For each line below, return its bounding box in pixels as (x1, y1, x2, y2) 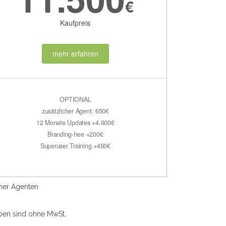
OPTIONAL (60, 94, 91, 104)
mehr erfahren (52, 48, 98, 59)
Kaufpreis (60, 18, 91, 28)
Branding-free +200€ (47, 129, 103, 139)
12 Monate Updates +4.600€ (36, 118, 115, 127)
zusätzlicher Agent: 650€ (41, 106, 109, 116)
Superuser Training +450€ (40, 141, 110, 150)
